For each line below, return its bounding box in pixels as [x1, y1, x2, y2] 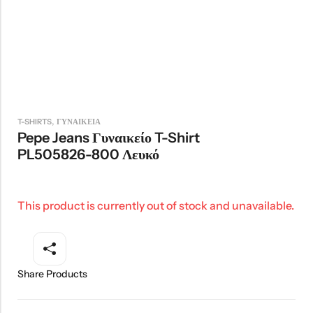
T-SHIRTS [17, 117, 52, 127]
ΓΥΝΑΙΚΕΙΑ [57, 117, 101, 127]
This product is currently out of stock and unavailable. [17, 198, 294, 213]
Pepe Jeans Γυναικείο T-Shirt [17, 129, 200, 147]
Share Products [17, 268, 87, 281]
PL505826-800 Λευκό [17, 146, 159, 163]
